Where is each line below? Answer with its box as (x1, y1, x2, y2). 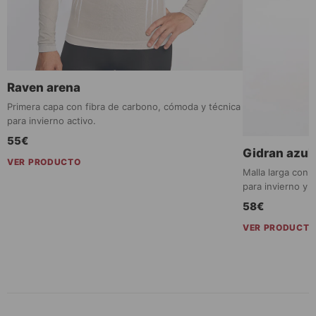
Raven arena (7, 80, 80, 95)
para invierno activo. (7, 115, 96, 127)
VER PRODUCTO (7, 157, 81, 168)
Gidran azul (242, 145, 312, 160)
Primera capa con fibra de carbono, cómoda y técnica (7, 101, 241, 113)
